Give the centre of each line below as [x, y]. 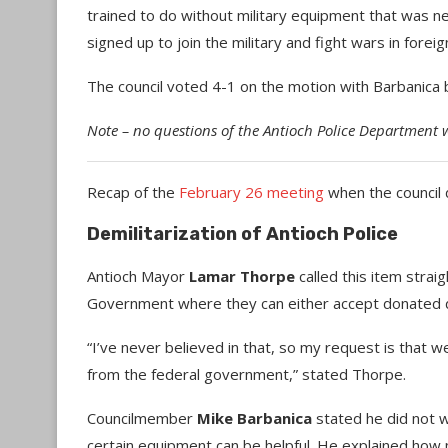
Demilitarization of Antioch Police [242, 234]
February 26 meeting [251, 192]
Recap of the [133, 192]
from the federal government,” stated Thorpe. [246, 374]
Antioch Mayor [138, 276]
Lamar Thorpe [242, 276]
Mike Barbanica [254, 418]
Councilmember [142, 418]
